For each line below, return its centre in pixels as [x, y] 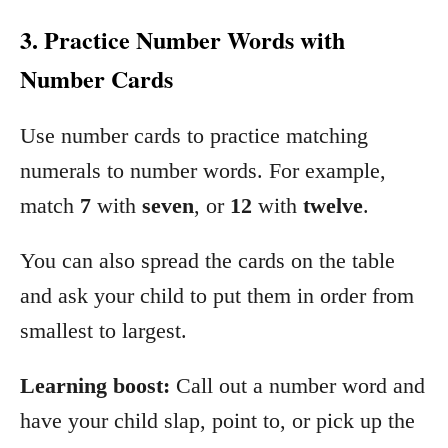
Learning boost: [95, 385]
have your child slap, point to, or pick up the [217, 420]
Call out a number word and [297, 385]
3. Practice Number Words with [182, 39]
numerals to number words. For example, [203, 170]
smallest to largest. [103, 330]
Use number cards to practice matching [194, 135]
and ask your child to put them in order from [217, 295]
